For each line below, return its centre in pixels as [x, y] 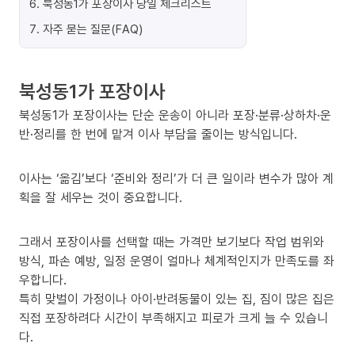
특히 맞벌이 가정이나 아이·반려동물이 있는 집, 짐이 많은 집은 [177, 299]
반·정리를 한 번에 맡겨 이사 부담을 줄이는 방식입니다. [158, 134]
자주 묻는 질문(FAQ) [93, 29]
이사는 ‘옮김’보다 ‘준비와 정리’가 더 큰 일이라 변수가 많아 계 [176, 178]
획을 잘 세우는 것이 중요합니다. [101, 197]
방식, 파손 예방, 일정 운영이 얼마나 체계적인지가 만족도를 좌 [177, 261]
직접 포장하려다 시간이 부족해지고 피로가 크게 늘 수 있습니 [174, 318]
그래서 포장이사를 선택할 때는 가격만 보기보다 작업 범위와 [172, 242]
